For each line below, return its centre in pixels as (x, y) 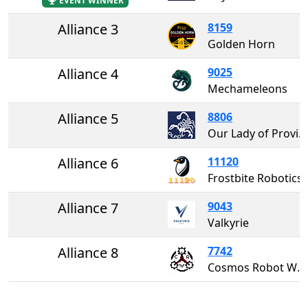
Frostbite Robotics (255, 178)
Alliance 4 (88, 74)
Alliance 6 (88, 163)
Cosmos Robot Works (301, 267)
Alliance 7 (88, 208)
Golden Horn (241, 44)
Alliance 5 (88, 118)
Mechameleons (247, 88)
